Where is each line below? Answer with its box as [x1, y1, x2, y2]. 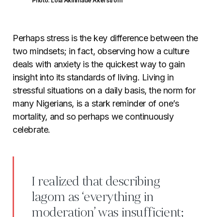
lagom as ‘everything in [31, 188, 154, 206]
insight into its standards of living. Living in [13, 72, 174, 82]
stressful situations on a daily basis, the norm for [13, 85, 196, 95]
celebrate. [13, 124, 50, 135]
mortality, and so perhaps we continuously [13, 111, 174, 122]
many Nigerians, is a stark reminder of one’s [13, 98, 179, 108]
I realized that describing [31, 172, 160, 190]
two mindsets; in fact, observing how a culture [13, 46, 189, 56]
